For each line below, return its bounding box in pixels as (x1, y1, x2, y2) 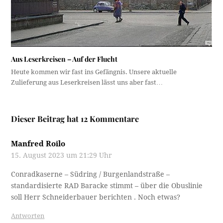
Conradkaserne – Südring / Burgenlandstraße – (11, 170, 170, 179)
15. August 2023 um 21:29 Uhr (11, 151, 112, 160)
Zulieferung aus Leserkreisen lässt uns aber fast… (11, 79, 163, 87)
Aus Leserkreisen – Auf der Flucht (11, 54, 118, 64)
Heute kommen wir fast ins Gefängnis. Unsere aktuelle (11, 68, 177, 76)
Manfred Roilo (11, 139, 66, 149)
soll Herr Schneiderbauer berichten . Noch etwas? (11, 193, 181, 202)
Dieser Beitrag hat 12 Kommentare (11, 113, 139, 124)
